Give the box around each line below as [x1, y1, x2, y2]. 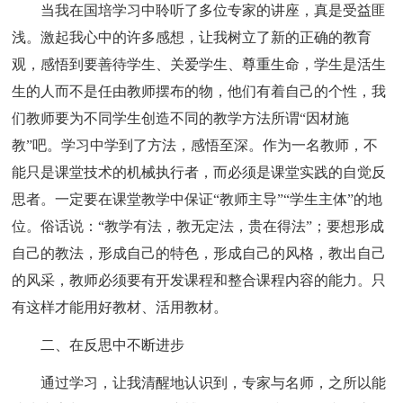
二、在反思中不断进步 [40, 336, 185, 353]
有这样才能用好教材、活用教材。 [12, 299, 228, 315]
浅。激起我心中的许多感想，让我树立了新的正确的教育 [12, 29, 372, 45]
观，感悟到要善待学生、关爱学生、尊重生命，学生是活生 [12, 56, 387, 72]
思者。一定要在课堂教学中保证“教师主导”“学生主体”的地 [12, 191, 383, 207]
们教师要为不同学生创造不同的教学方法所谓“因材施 [12, 110, 350, 126]
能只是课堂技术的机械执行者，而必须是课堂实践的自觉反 [12, 164, 387, 180]
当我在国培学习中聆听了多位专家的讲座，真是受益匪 [40, 2, 387, 18]
